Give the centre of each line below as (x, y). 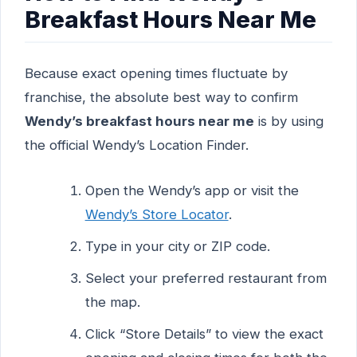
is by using (289, 121)
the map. (112, 302)
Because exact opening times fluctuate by (156, 73)
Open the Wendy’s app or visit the (192, 190)
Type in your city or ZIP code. (177, 246)
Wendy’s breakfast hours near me (139, 121)
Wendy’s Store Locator (157, 214)
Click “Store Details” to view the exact (204, 333)
